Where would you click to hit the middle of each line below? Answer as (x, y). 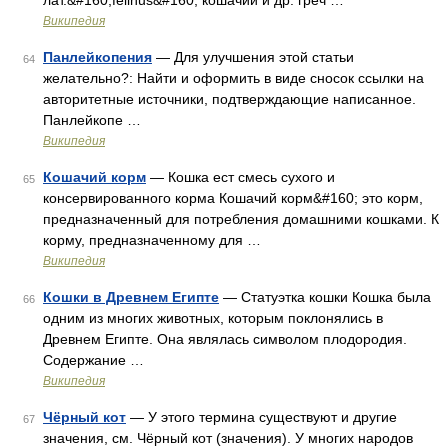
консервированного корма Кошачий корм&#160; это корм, (233, 198)
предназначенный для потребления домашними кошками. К (241, 219)
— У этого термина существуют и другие (261, 417)
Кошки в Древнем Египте (131, 297)
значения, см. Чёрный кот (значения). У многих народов (228, 438)
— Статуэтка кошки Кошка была (325, 297)
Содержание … (93, 360)
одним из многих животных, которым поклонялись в (213, 318)
